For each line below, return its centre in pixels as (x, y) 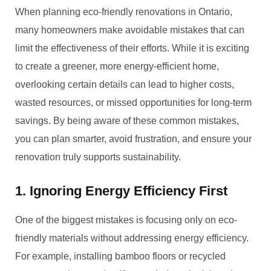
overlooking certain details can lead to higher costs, (125, 84)
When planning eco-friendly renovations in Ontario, (124, 12)
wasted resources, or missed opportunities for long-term (133, 103)
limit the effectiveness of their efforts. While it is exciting (132, 48)
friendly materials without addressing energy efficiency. (132, 238)
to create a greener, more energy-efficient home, (117, 66)
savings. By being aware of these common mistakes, (127, 121)
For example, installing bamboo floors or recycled (120, 256)
